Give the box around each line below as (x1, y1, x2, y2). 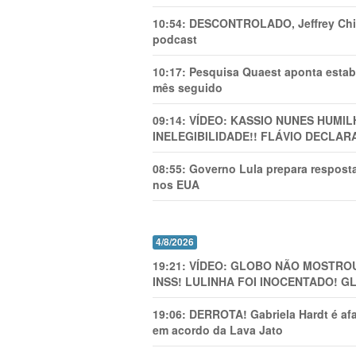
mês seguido (153, 79, 222, 95)
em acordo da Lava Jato (153, 322, 283, 338)
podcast (153, 31, 197, 47)
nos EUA (153, 176, 199, 192)
